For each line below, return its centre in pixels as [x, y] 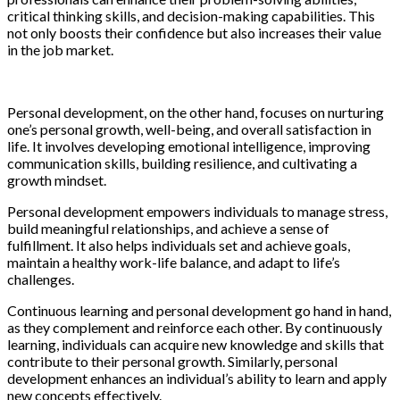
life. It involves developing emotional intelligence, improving [189, 146]
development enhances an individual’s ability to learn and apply [197, 378]
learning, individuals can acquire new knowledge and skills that [196, 344]
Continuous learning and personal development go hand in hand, [199, 310]
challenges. [41, 279]
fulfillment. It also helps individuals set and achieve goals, [179, 245]
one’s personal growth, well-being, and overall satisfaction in [189, 129]
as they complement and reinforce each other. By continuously [195, 327]
